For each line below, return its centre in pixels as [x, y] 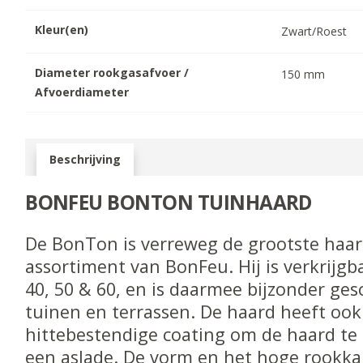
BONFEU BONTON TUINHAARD [171, 202]
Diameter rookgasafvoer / [112, 72]
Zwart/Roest [314, 31]
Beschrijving [85, 159]
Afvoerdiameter [82, 92]
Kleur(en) [62, 29]
